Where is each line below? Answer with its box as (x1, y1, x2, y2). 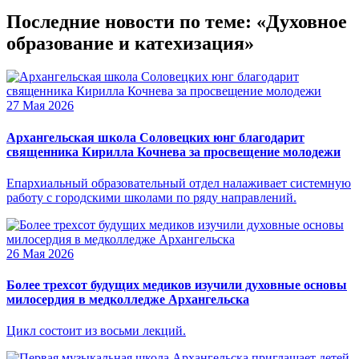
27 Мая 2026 (6, 99, 74, 113)
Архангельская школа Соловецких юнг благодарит (6, 130, 305, 144)
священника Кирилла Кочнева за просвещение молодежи (6, 144, 341, 159)
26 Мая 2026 (6, 246, 74, 260)
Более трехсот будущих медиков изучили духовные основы (6, 278, 347, 292)
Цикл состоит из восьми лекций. (6, 324, 186, 338)
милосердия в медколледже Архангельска (6, 292, 249, 307)
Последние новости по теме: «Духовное (6, 10, 347, 32)
